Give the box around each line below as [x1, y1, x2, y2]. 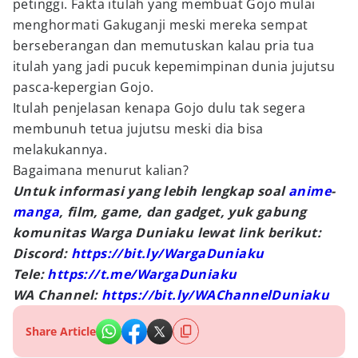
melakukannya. [13, 141, 108, 158]
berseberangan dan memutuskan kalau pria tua [13, 37, 315, 54]
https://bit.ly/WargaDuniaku [70, 245, 265, 262]
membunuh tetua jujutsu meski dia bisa [13, 120, 264, 137]
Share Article [26, 324, 96, 339]
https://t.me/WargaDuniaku [47, 265, 237, 283]
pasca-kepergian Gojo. [13, 78, 154, 96]
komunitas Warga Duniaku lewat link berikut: [13, 224, 322, 241]
